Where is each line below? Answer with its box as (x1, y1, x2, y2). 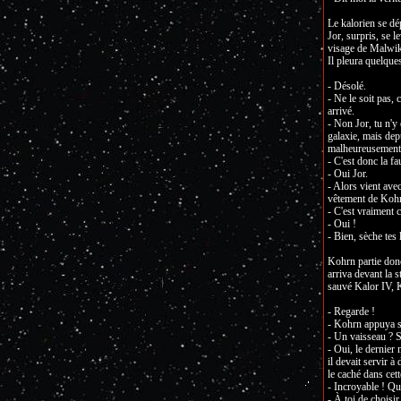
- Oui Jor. (327, 167, 368, 180)
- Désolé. (327, 80, 366, 92)
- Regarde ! (327, 305, 375, 318)
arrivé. (327, 105, 354, 117)
